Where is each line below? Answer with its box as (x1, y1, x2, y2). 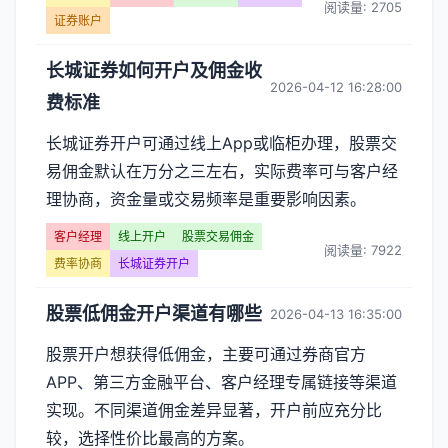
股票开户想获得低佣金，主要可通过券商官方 (46, 344, 366, 364)
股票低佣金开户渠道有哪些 (46, 303, 262, 324)
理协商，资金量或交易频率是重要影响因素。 (46, 189, 366, 209)
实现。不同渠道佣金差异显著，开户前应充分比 (46, 400, 382, 420)
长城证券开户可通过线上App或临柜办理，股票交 (46, 133, 397, 153)
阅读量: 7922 (324, 241, 402, 258)
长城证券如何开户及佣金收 (46, 60, 262, 81)
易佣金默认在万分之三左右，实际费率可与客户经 (46, 161, 398, 181)
